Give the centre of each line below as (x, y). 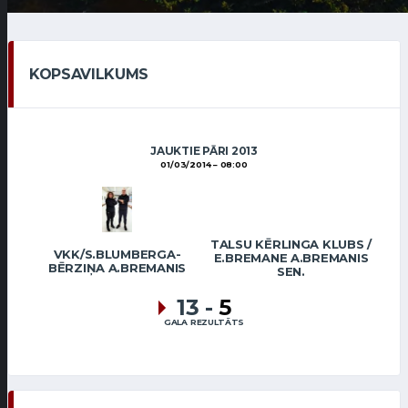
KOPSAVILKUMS (89, 74)
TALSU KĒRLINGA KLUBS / (291, 244)
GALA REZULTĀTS (204, 322)
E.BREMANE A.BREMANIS (291, 258)
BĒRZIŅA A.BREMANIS (117, 268)
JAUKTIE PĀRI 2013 (204, 151)
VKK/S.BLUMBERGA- (117, 255)
